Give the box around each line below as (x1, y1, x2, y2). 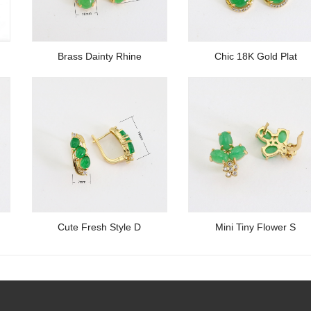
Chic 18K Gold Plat (214, 50, 297, 62)
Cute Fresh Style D (58, 221, 142, 233)
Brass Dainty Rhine (57, 50, 142, 62)
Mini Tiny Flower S (215, 221, 296, 233)
